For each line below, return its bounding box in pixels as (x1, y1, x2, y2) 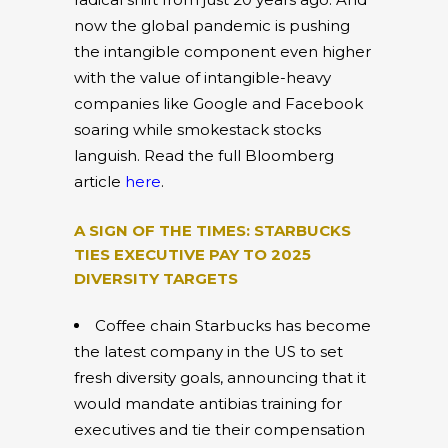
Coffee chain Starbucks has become (95, 315, 371, 335)
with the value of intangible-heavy (74, 67, 331, 87)
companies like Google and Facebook (74, 93, 363, 113)
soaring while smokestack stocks (74, 119, 321, 139)
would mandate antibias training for (74, 393, 342, 413)
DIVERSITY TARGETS (74, 268, 238, 288)
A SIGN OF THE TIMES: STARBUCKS (74, 220, 351, 240)
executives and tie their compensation (74, 419, 365, 439)
